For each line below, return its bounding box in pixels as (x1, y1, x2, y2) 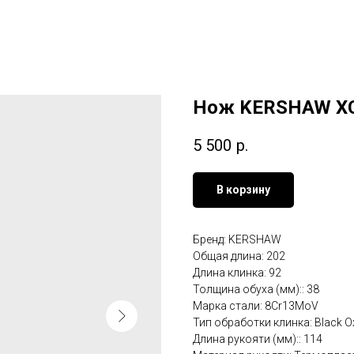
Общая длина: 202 (193, 250, 285, 263)
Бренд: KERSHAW (193, 233, 281, 247)
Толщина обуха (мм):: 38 (193, 283, 319, 296)
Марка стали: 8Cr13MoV (193, 299, 318, 313)
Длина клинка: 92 (193, 266, 281, 280)
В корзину (217, 183, 270, 197)
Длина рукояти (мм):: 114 (193, 333, 322, 346)
